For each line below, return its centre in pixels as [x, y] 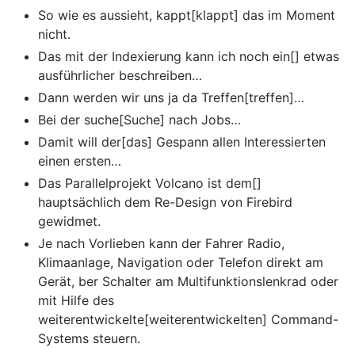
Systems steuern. [89, 339]
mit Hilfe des [76, 301]
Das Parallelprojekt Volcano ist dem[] [150, 183]
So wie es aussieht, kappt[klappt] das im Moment [187, 15]
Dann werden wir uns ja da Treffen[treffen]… [171, 98]
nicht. [54, 34]
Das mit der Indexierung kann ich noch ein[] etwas [189, 57]
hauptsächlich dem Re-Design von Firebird [165, 202]
